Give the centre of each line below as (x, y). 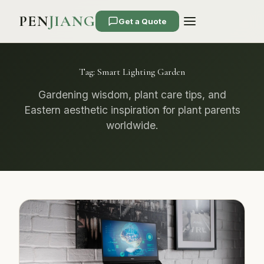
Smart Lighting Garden (141, 72)
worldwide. (132, 125)
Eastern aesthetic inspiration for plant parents (132, 110)
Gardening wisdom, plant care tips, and (132, 95)
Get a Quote (143, 21)
